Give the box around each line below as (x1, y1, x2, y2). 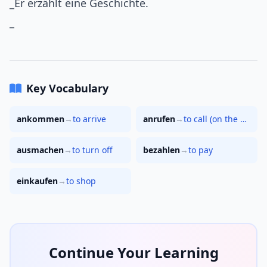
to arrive (73, 113, 106, 125)
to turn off (72, 144, 113, 156)
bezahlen (143, 144, 180, 156)
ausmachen (17, 144, 64, 156)
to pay (188, 144, 213, 156)
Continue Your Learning (48, 243, 219, 263)
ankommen (17, 113, 64, 125)
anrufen (143, 113, 175, 125)
